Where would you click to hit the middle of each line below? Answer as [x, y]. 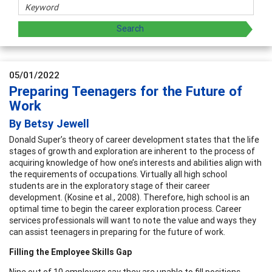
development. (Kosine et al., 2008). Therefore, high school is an [129, 197]
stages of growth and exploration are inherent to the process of [132, 151]
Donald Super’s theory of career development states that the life [134, 139]
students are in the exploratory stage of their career [110, 185]
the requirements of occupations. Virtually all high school [118, 174]
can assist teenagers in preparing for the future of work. [117, 232]
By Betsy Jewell [49, 123]
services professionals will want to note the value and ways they [133, 220]
